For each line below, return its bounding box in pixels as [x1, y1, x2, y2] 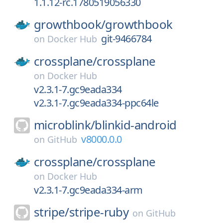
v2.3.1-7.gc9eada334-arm [34, 183, 143, 197]
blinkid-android [95, 116, 177, 133]
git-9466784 [101, 32, 152, 45]
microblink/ [34, 116, 95, 133]
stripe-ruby [69, 204, 129, 220]
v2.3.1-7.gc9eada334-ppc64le [34, 96, 159, 110]
